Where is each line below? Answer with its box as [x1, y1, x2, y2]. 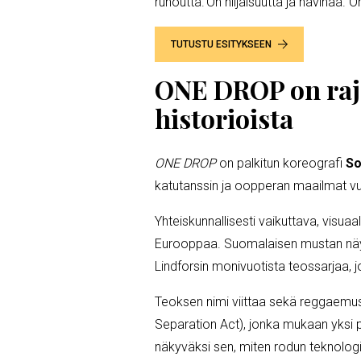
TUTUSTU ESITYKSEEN [171, 38, 272, 50]
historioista [155, 100, 293, 135]
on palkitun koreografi [216, 155, 346, 171]
